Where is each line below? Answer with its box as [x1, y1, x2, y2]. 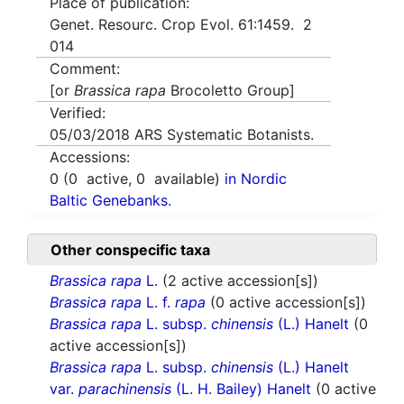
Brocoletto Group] [166, 81, 295, 100]
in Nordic [225, 170, 287, 188]
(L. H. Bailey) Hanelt [171, 380, 316, 399]
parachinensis [78, 380, 171, 399]
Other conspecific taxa [50, 241, 210, 260]
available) [145, 170, 225, 188]
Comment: [50, 60, 120, 78]
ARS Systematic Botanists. [134, 125, 314, 144]
